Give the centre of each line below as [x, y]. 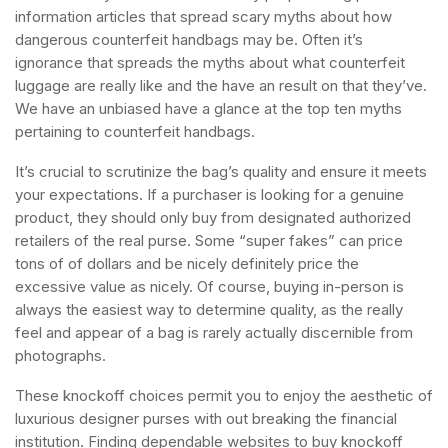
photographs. [60, 355]
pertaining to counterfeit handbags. [135, 131]
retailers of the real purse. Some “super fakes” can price [209, 240]
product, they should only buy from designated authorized [213, 217]
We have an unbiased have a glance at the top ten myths [208, 108]
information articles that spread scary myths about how [203, 16]
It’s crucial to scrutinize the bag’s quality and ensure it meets [221, 171]
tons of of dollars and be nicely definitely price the [187, 263]
